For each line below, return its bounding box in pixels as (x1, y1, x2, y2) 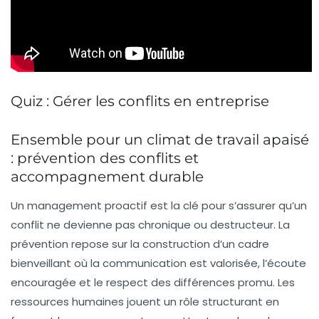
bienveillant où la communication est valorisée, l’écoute (11, 256, 306, 271)
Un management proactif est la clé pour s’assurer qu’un (11, 198, 307, 214)
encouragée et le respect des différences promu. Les (11, 275, 295, 291)
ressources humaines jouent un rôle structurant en (11, 294, 279, 310)
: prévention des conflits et (11, 150, 199, 167)
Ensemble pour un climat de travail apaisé (11, 131, 309, 149)
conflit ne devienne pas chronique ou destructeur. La (11, 217, 290, 233)
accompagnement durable (11, 168, 204, 186)
